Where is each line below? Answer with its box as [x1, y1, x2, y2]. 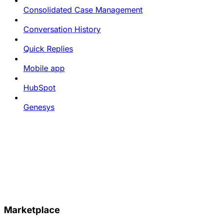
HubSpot [23, 83, 55, 92]
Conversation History [23, 24, 101, 34]
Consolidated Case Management [23, 5, 143, 15]
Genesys [23, 102, 54, 112]
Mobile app [23, 63, 65, 73]
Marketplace [4, 204, 60, 216]
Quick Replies [23, 44, 73, 54]
